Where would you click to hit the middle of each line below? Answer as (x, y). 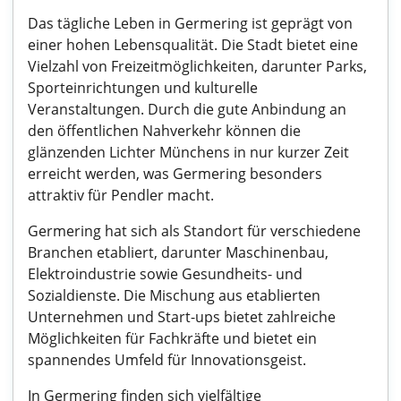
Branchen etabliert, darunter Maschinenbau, (178, 252)
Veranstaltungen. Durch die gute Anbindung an (187, 109)
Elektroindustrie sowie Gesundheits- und (165, 274)
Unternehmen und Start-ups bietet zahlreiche (182, 317)
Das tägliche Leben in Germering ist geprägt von (190, 23)
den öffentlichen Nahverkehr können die (164, 131)
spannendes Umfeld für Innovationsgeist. (167, 360)
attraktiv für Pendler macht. (121, 195)
